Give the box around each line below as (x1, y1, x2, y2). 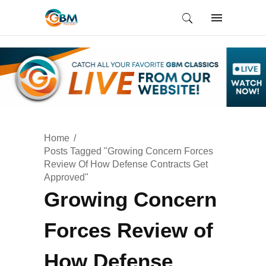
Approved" (44, 172, 88, 182)
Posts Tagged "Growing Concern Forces (44, 145, 213, 156)
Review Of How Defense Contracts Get (44, 159, 208, 169)
